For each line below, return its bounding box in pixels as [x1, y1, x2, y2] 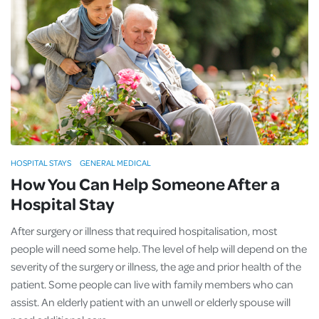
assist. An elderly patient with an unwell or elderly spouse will [11, 295, 291, 309]
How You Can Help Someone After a [11, 172, 280, 194]
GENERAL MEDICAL [80, 157, 151, 168]
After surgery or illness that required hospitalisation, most [11, 224, 277, 238]
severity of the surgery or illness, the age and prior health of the [11, 259, 301, 273]
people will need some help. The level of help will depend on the [11, 241, 307, 256]
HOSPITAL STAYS [11, 157, 71, 168]
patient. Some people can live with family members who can [11, 277, 293, 291]
